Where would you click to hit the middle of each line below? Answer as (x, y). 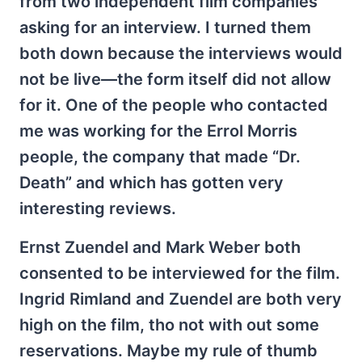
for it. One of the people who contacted (174, 105)
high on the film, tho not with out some (169, 325)
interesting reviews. (98, 208)
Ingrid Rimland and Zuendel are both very (181, 299)
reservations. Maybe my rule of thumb (168, 351)
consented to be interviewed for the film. (180, 273)
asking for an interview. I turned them (165, 27)
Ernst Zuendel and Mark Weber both (160, 247)
